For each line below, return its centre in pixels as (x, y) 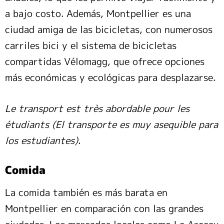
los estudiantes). (43, 141)
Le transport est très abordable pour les (97, 109)
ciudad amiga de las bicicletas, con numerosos (109, 30)
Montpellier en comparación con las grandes (104, 209)
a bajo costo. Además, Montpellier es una (98, 14)
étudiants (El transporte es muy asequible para (111, 125)
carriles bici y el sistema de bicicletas (91, 46)
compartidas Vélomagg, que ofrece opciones (105, 62)
